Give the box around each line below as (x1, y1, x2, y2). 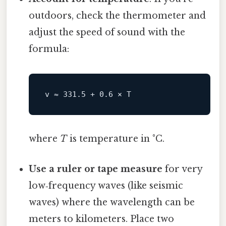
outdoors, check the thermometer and (29, 10, 206, 22)
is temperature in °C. (67, 133, 165, 145)
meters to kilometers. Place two (29, 213, 175, 224)
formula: (29, 43, 70, 55)
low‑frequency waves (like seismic (29, 180, 184, 191)
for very (162, 163, 203, 175)
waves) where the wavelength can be (29, 196, 195, 208)
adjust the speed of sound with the (29, 27, 186, 38)
